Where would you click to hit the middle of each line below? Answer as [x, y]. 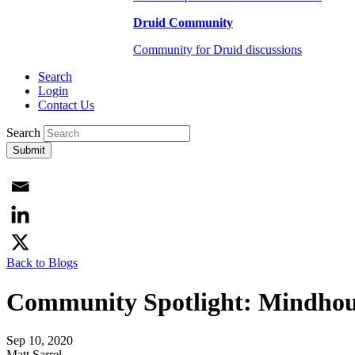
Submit [29, 151]
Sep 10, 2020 [40, 340]
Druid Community [183, 23]
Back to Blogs [42, 263]
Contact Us [66, 105]
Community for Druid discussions [218, 50]
